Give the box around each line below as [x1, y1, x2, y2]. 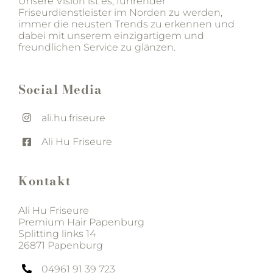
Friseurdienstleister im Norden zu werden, [18, 6, 222, 18]
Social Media [18, 79, 102, 99]
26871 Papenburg [18, 239, 103, 251]
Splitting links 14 [18, 227, 96, 239]
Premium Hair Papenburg [18, 216, 144, 228]
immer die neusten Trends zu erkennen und [18, 18, 235, 30]
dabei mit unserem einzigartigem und [18, 29, 204, 41]
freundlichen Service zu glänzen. [18, 41, 175, 53]
